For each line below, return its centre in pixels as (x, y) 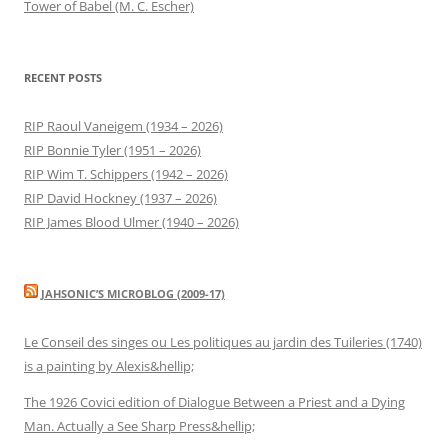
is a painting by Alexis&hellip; (109, 365)
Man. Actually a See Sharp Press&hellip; (139, 425)
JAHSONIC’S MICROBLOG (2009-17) (133, 293)
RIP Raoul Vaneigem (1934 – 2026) (123, 125)
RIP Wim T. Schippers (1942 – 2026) (126, 173)
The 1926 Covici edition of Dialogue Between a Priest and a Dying (214, 401)
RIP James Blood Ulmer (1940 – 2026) (131, 221)
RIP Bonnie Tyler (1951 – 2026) (112, 149)
